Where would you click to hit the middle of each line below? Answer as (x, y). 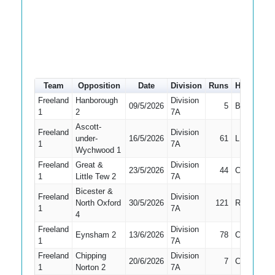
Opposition (99, 86)
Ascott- (88, 127)
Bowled (248, 106)
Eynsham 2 (95, 235)
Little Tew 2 (95, 176)
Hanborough (96, 100)
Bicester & (94, 191)
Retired (247, 203)
